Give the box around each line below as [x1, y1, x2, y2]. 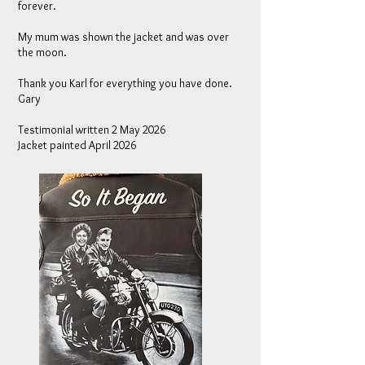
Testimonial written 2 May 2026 [18, 122, 165, 137]
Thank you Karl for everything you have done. [18, 76, 232, 90]
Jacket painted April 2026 [18, 138, 136, 152]
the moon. [18, 45, 67, 59]
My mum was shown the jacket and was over [18, 29, 229, 44]
